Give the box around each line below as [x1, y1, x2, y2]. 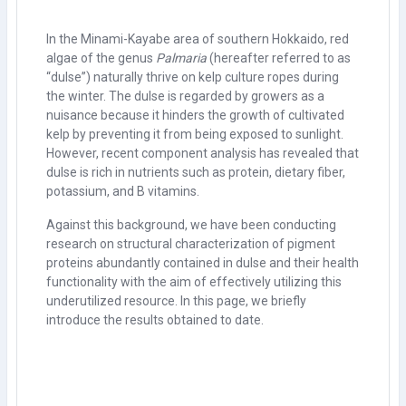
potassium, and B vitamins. [46, 183, 199, 198]
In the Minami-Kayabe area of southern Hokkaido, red [46, 31, 349, 46]
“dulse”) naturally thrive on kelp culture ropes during [46, 69, 339, 84]
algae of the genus [46, 50, 153, 65]
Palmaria [153, 50, 209, 65]
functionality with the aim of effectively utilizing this [46, 274, 342, 289]
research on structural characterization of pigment [46, 236, 335, 251]
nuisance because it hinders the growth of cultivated [46, 107, 344, 122]
